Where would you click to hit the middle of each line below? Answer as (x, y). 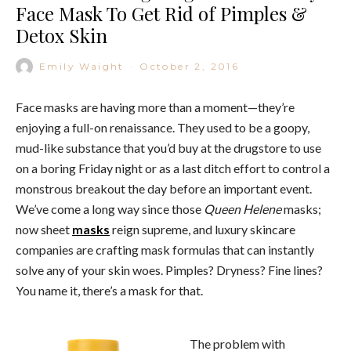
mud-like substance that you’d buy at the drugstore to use (168, 147)
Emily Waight (82, 66)
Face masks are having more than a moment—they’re (155, 107)
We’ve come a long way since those (110, 208)
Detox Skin (62, 35)
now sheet (44, 229)
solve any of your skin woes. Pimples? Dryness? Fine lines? (169, 270)
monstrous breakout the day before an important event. (164, 188)
